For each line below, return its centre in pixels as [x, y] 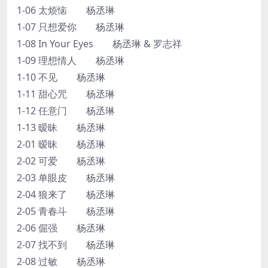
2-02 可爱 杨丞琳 [61, 161]
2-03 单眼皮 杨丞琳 [66, 177]
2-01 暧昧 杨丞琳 [61, 144]
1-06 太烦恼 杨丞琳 [66, 10]
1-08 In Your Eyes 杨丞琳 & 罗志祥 [99, 43]
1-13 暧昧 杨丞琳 [61, 127]
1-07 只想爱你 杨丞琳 [71, 27]
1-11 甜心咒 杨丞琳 [66, 94]
